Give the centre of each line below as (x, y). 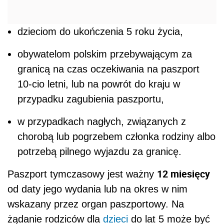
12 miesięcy (183, 174)
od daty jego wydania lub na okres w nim (97, 189)
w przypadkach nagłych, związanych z (102, 122)
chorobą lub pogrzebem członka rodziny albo (116, 137)
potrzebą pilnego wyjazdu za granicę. (99, 152)
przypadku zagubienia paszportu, (91, 99)
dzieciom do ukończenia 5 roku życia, (100, 32)
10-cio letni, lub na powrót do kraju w (99, 84)
